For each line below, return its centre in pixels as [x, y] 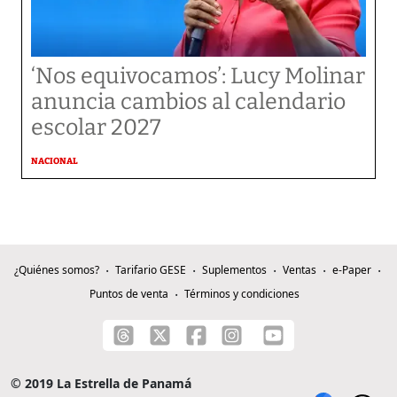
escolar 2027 [96, 128]
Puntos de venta [128, 294]
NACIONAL [54, 161]
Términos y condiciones [241, 294]
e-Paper [351, 270]
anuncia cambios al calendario [188, 102]
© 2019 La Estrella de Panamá [101, 383]
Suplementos [234, 270]
